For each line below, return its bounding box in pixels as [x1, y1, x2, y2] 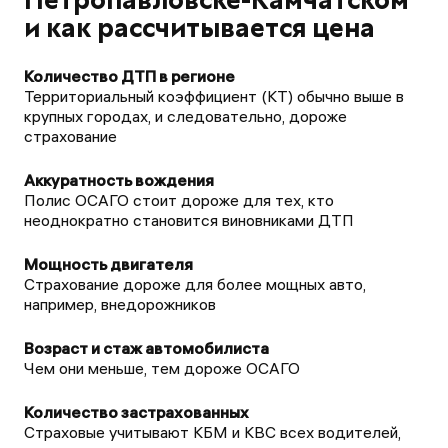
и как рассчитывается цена [24, 11, 375, 45]
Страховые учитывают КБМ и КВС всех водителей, [24, 422, 401, 442]
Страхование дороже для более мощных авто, [24, 274, 366, 294]
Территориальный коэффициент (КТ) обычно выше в [24, 86, 404, 106]
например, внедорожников [24, 294, 216, 314]
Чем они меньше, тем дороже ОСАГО [24, 358, 300, 378]
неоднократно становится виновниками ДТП [24, 210, 354, 230]
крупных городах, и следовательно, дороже [24, 106, 347, 126]
